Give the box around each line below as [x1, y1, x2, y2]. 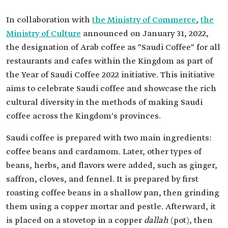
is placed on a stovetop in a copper [6, 215, 144, 226]
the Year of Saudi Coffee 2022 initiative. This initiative [6, 69, 215, 80]
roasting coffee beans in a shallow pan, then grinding [6, 187, 219, 198]
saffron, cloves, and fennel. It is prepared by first [6, 174, 198, 185]
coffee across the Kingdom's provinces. [6, 110, 161, 122]
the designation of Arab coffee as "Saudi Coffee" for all [6, 42, 220, 53]
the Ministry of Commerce [92, 14, 196, 25]
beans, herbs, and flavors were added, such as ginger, [6, 160, 217, 171]
